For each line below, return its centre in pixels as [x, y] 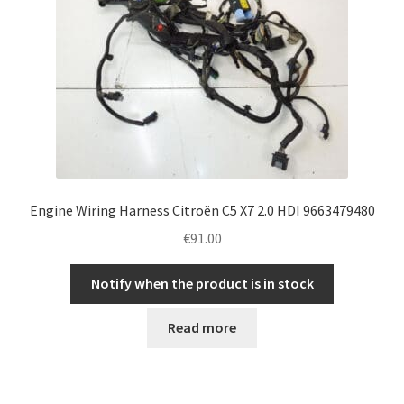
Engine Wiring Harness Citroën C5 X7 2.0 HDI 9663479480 [202, 210]
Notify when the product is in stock [202, 284]
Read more [202, 327]
